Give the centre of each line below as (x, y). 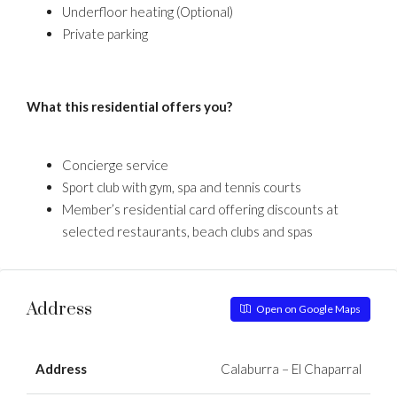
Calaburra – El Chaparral (291, 369)
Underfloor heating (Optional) (148, 12)
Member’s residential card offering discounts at (200, 209)
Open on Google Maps (307, 309)
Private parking (105, 34)
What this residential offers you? (129, 106)
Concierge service (115, 165)
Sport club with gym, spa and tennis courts (182, 187)
